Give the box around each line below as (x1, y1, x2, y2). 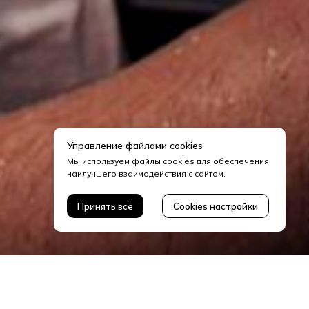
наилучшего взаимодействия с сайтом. (67, 168, 226, 179)
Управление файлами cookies (67, 139, 203, 152)
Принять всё (77, 200, 133, 212)
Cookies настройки (173, 200, 258, 212)
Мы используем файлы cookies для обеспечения (67, 156, 269, 167)
